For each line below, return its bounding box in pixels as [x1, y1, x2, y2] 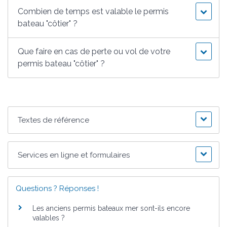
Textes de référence [18, 115, 90, 125]
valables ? [32, 213, 65, 222]
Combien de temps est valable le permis [18, 6, 169, 16]
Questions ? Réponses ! [16, 183, 99, 193]
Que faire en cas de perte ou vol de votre [18, 46, 171, 56]
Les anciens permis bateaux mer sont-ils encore [32, 204, 190, 212]
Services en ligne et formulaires [18, 150, 130, 160]
